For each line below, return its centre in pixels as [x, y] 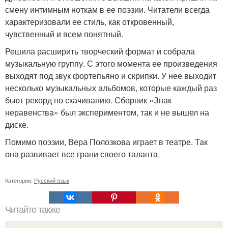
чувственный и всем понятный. [64, 34]
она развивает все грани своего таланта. [82, 154]
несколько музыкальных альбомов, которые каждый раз [111, 88]
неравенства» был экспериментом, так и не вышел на [107, 112]
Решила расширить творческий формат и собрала [100, 51]
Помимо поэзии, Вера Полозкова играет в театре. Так [106, 142]
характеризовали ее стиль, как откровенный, [90, 22]
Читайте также [33, 210]
